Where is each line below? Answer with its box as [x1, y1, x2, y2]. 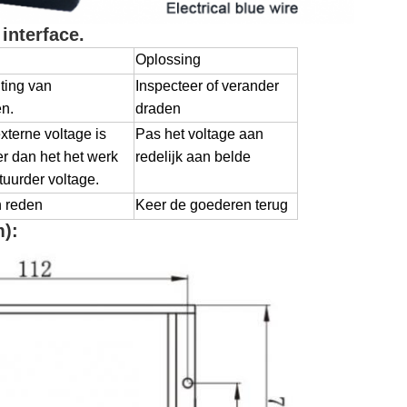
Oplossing [135, 52, 201, 67]
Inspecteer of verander [135, 78, 279, 94]
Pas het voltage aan [135, 126, 263, 142]
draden [135, 101, 181, 116]
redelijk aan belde [135, 149, 251, 164]
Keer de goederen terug [135, 197, 288, 213]
